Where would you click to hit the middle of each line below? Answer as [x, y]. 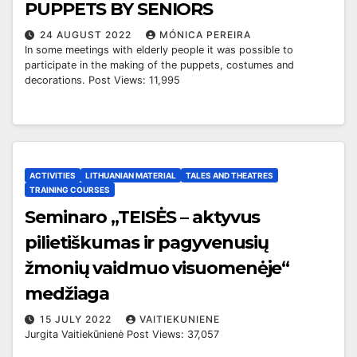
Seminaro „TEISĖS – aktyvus [143, 217]
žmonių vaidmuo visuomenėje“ [157, 268]
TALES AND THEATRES [229, 175]
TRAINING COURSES [70, 189]
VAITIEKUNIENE [180, 319]
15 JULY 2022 [77, 319]
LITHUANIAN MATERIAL [131, 175]
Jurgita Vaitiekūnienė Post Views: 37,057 [122, 334]
